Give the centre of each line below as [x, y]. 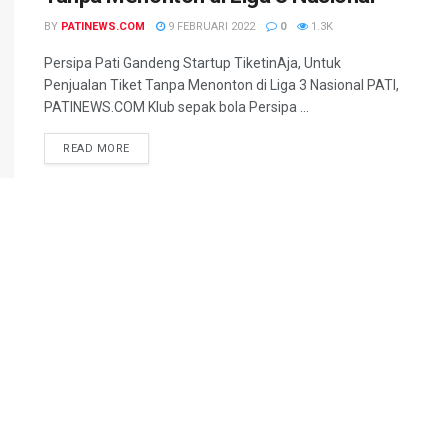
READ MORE [96, 148]
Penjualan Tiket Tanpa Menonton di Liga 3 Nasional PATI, [221, 85]
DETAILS [152, 147]
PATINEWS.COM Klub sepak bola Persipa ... [176, 107]
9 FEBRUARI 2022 [210, 26]
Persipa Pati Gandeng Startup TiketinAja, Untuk [192, 63]
